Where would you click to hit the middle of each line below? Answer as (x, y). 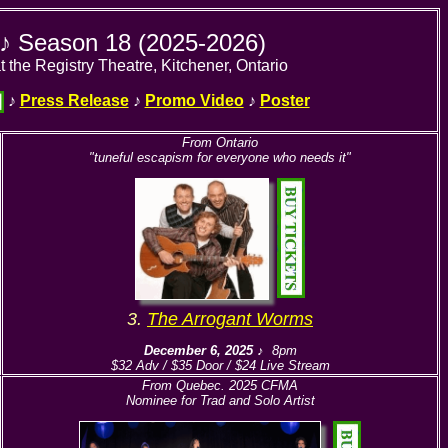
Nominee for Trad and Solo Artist (220, 400)
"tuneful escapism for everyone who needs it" (220, 157)
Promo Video (194, 101)
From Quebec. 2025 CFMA (220, 385)
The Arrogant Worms (230, 319)
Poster (284, 101)
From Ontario (220, 142)
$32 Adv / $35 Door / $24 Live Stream (220, 365)
